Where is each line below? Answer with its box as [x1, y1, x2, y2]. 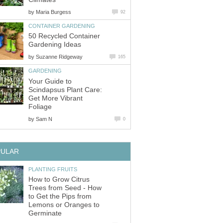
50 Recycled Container [28, 32, 100, 40]
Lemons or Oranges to [28, 201, 100, 209]
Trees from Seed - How [28, 184, 102, 192]
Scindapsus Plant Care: [28, 86, 102, 94]
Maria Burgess [36, 8, 71, 15]
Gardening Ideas [28, 41, 81, 49]
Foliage [28, 103, 52, 111]
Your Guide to [28, 77, 72, 85]
